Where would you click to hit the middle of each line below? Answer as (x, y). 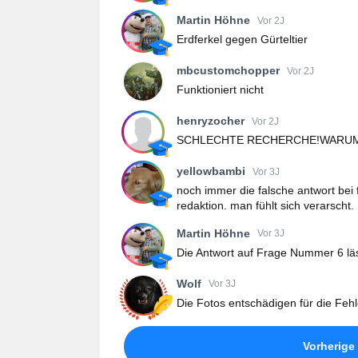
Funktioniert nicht (220, 90)
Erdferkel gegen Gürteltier (242, 40)
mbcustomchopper (228, 71)
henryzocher (211, 121)
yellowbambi (211, 171)
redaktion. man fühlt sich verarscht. (265, 206)
